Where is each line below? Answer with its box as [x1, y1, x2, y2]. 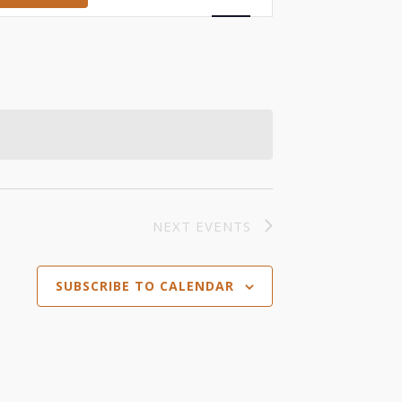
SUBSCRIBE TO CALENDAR [56, 277, 234, 295]
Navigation [179, 32, 282, 61]
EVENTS [196, 216, 251, 235]
